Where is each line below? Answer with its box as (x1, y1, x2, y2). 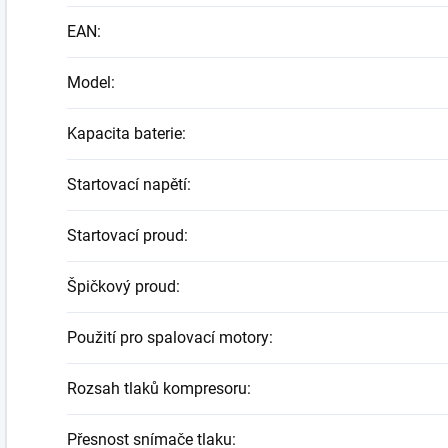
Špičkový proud (67, 277, 176, 297)
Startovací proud (67, 226, 184, 246)
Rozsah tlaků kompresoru (67, 379, 247, 399)
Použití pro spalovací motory (67, 328, 269, 348)
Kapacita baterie (67, 124, 182, 144)
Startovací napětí (67, 175, 187, 195)
